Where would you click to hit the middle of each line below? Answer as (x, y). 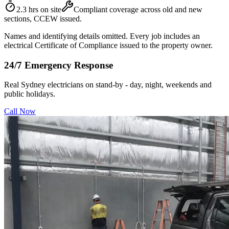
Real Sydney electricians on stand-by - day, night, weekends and (108, 85)
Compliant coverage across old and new (138, 9)
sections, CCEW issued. (43, 18)
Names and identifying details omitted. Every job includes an (102, 36)
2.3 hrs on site (39, 9)
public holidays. (30, 94)
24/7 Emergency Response (59, 65)
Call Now (20, 111)
